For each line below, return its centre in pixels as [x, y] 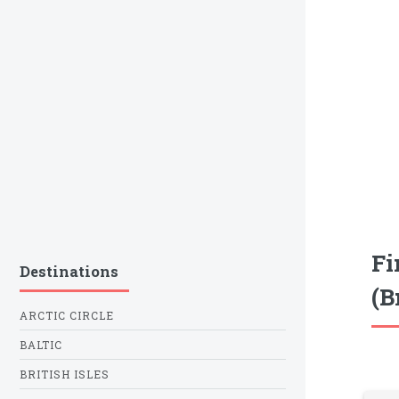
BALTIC [41, 345]
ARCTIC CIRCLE [67, 315]
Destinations [69, 271]
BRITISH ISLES [65, 374]
